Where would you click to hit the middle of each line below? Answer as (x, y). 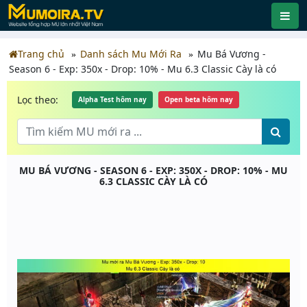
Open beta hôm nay (199, 99)
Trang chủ (41, 54)
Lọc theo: (38, 99)
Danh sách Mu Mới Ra (131, 54)
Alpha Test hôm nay (112, 99)
